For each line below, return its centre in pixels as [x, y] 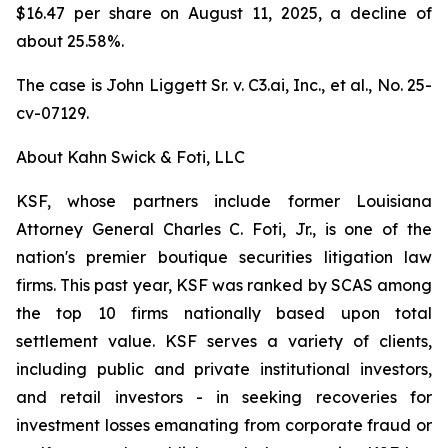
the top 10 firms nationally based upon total [224, 313]
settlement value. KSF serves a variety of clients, [224, 341]
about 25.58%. [74, 41]
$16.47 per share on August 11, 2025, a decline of [224, 13]
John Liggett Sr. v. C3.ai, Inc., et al [236, 85]
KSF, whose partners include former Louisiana [224, 201]
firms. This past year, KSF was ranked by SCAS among [224, 285]
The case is [61, 85]
